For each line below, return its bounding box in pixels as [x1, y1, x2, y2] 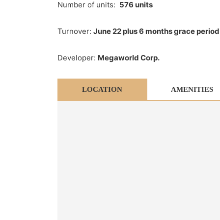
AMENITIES [170, 85, 213, 93]
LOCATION [82, 85, 123, 93]
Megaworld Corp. [98, 53, 160, 62]
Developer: [57, 53, 98, 62]
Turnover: [57, 26, 93, 36]
